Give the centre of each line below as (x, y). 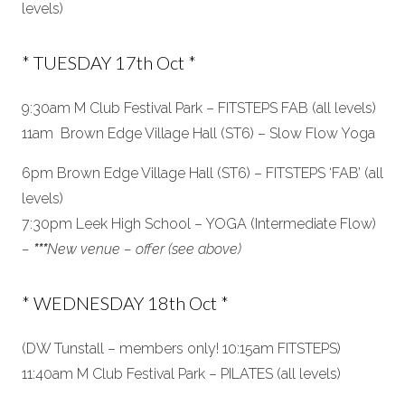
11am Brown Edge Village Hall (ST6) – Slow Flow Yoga (198, 133)
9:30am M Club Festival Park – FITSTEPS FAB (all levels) (199, 108)
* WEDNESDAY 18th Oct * (125, 303)
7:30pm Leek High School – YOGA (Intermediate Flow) (199, 224)
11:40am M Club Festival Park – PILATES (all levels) (181, 374)
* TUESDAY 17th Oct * (109, 62)
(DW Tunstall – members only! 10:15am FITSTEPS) (181, 348)
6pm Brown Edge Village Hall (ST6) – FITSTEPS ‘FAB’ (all (202, 173)
